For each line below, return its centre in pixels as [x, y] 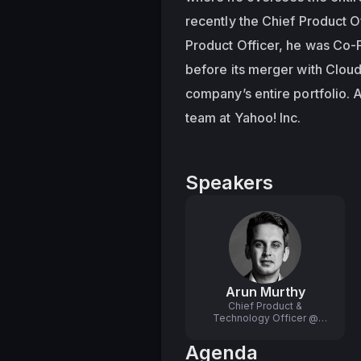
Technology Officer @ [265, 318]
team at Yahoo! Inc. [243, 118]
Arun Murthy [265, 292]
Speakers [229, 183]
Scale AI [265, 330]
